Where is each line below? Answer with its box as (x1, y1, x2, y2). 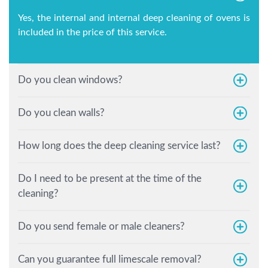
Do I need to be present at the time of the (18, 173, 202, 184)
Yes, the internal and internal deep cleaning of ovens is (18, 13, 250, 23)
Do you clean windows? (18, 75, 123, 86)
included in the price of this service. (18, 28, 167, 38)
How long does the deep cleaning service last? (18, 141, 221, 151)
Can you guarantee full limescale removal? (18, 254, 202, 265)
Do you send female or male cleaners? (18, 221, 185, 232)
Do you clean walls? (18, 108, 105, 118)
